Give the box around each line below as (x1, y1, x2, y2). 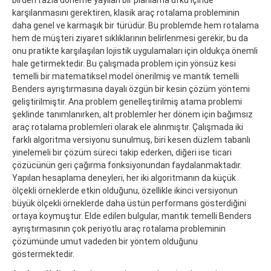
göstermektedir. (12, 249, 74, 259)
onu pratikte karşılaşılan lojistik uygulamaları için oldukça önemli (12, 45, 258, 56)
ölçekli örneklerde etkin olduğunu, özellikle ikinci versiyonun (12, 185, 238, 195)
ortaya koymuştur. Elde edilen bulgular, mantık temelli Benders (12, 211, 252, 221)
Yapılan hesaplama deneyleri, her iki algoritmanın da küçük (12, 172, 236, 183)
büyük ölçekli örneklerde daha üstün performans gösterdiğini (12, 198, 246, 208)
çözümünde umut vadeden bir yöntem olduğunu (12, 236, 198, 246)
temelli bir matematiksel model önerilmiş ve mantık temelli (12, 71, 239, 81)
